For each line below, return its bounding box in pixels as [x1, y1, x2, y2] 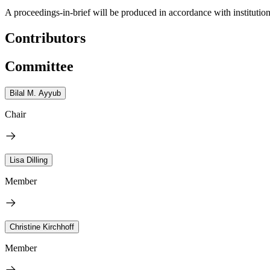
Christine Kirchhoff [10, 222, 74, 231]
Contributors [5, 30, 86, 46]
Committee [5, 58, 74, 74]
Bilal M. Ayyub [10, 88, 61, 98]
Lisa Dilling [10, 155, 48, 165]
